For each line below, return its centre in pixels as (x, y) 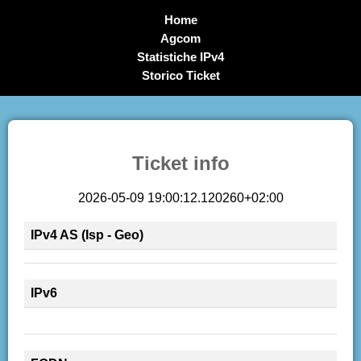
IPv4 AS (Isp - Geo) (87, 234)
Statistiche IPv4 (180, 57)
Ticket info (180, 163)
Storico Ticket (180, 75)
